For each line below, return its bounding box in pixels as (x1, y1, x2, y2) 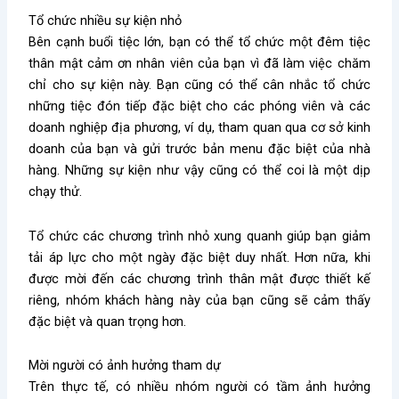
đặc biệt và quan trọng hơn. (28, 313, 187, 330)
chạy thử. (28, 183, 83, 200)
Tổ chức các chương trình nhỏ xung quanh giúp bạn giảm (28, 227, 370, 244)
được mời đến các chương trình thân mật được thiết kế (28, 270, 370, 287)
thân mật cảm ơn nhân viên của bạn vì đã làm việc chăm (28, 55, 370, 72)
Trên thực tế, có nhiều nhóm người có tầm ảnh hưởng (28, 379, 370, 395)
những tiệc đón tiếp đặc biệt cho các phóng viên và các (28, 98, 370, 115)
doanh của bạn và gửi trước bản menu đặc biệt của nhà (28, 141, 370, 158)
